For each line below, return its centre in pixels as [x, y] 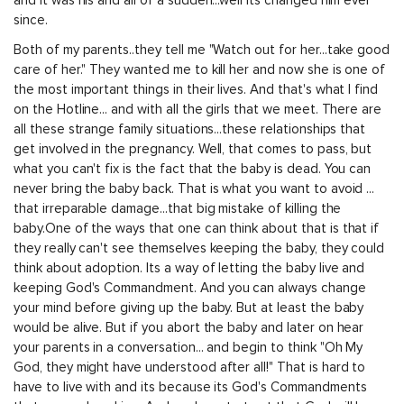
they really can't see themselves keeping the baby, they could [199, 248]
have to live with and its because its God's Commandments [190, 387]
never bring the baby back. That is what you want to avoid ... [194, 188]
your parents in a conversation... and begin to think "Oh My [188, 347]
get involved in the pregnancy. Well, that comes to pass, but [193, 149]
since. [32, 21]
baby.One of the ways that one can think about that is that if [197, 228]
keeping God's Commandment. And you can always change [190, 288]
